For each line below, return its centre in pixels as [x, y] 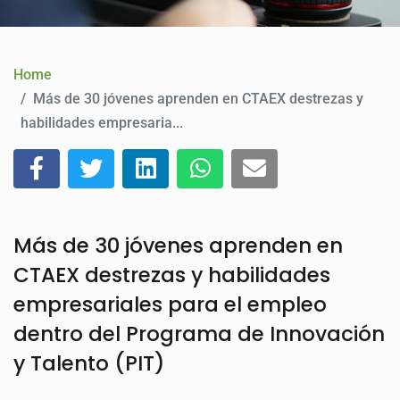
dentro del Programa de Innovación [199, 334]
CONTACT [67, 31]
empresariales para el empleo [170, 304]
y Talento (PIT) [89, 363]
